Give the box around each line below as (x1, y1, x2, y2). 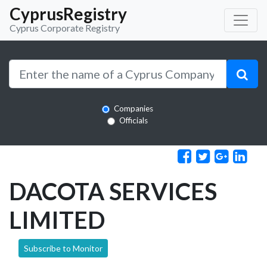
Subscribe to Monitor (24, 243, 103, 253)
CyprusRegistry (10, 4, 127, 24)
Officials (119, 116, 148, 125)
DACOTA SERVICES (9, 176, 217, 206)
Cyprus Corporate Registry (10, 22, 120, 33)
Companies (114, 104, 153, 113)
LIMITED (9, 205, 105, 234)
